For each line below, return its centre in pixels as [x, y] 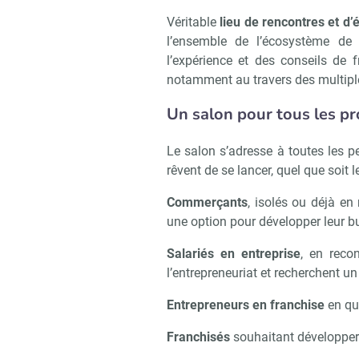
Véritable [194, 22]
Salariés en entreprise [234, 254]
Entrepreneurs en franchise [246, 305]
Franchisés [198, 337]
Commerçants [207, 202]
